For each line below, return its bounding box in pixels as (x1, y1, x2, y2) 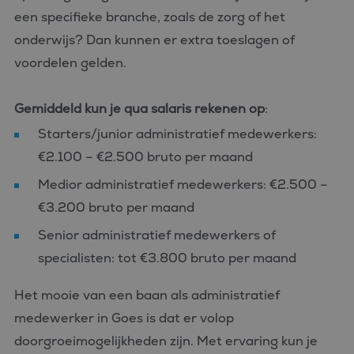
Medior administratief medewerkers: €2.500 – (38, 176, 328, 193)
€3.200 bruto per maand (38, 199, 194, 216)
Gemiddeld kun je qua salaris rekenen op (14, 100, 265, 117)
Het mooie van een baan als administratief (14, 287, 280, 303)
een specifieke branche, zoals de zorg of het (14, 9, 285, 25)
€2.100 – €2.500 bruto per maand (38, 149, 253, 165)
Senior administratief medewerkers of (38, 227, 276, 243)
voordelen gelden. (14, 55, 126, 71)
